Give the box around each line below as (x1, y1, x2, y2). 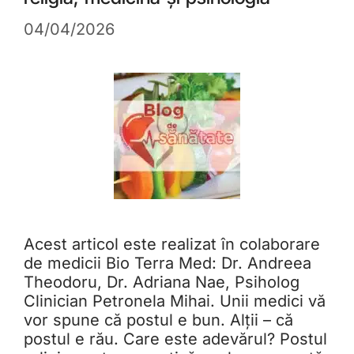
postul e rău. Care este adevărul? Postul (24, 330, 327, 349)
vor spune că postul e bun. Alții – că (24, 311, 293, 330)
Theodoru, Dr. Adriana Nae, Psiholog (24, 273, 299, 292)
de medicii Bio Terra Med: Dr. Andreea (24, 254, 311, 273)
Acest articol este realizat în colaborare (24, 235, 320, 254)
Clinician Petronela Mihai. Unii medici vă (24, 292, 326, 311)
